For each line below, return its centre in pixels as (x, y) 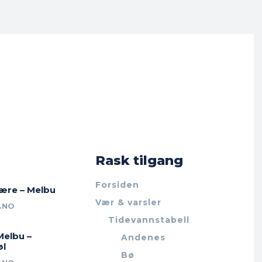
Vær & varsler (129, 202)
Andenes (144, 237)
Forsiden (118, 185)
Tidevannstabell (149, 220)
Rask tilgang (139, 160)
